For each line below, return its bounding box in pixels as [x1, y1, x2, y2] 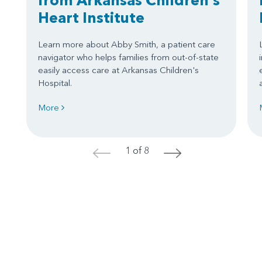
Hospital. [38, 77, 72, 88]
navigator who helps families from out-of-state [38, 51, 219, 63]
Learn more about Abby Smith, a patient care [38, 38, 215, 50]
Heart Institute [38, 8, 144, 26]
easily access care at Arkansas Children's [38, 64, 199, 75]
